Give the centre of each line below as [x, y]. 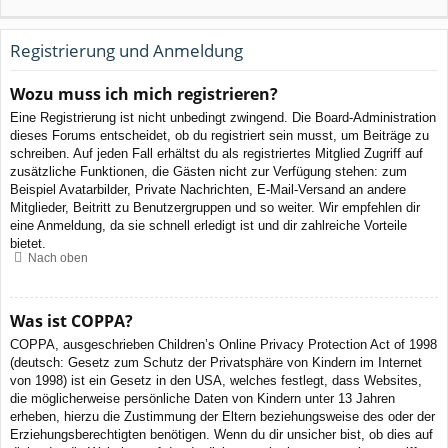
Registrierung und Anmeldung [126, 50]
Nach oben [58, 257]
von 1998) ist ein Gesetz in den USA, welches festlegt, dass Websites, [216, 380]
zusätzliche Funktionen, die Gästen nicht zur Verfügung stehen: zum [208, 172]
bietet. [28, 244]
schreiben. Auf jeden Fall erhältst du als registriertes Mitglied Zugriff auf [216, 154]
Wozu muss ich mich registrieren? [144, 94]
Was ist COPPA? [71, 320]
